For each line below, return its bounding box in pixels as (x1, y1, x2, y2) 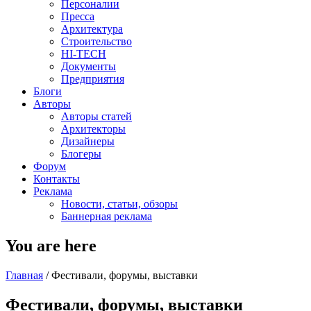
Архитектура (61, 23, 123, 35)
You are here (6, 236, 96, 255)
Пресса (61, 10, 94, 22)
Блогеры (61, 148, 101, 160)
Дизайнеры (61, 135, 115, 147)
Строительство (61, 35, 132, 47)
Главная (6, 269, 43, 281)
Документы (61, 60, 116, 72)
